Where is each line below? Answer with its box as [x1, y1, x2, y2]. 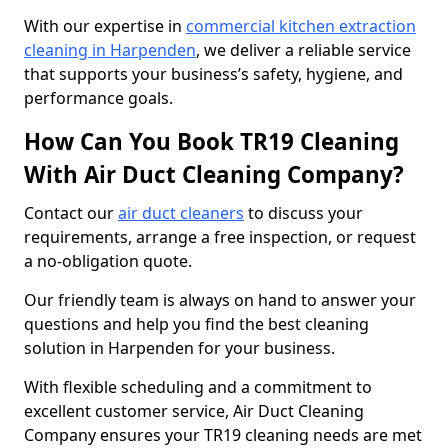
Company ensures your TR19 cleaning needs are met [24, 424, 422, 446]
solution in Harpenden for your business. [24, 337, 335, 359]
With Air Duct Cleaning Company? [24, 159, 404, 190]
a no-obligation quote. [24, 250, 196, 272]
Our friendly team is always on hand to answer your [24, 289, 416, 311]
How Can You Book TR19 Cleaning [24, 126, 399, 157]
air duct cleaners [118, 202, 244, 224]
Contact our [24, 202, 118, 224]
